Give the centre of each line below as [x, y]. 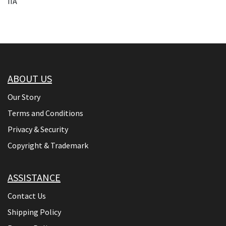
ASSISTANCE [34, 177]
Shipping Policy [34, 212]
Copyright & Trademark [48, 145]
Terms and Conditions [45, 113]
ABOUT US [30, 78]
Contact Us [27, 195]
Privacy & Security [38, 129]
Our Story [24, 97]
